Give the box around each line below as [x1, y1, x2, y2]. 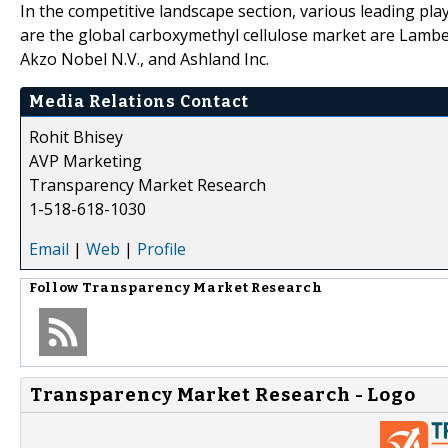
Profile [137, 237, 186, 260]
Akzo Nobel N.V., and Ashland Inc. [20, 47, 269, 70]
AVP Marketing [29, 149, 142, 172]
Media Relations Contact [29, 91, 249, 111]
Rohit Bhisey [29, 125, 123, 148]
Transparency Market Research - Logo [30, 383, 417, 406]
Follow [29, 279, 82, 296]
